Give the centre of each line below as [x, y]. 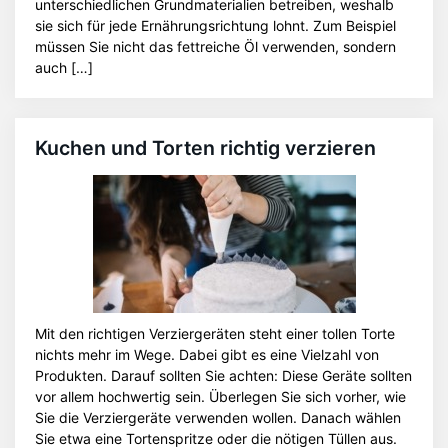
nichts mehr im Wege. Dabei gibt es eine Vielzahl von [207, 354]
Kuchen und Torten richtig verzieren [205, 148]
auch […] [64, 67]
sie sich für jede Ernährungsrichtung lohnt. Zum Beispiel [215, 25]
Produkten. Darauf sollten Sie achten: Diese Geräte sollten [223, 375]
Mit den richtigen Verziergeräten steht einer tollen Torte [215, 333]
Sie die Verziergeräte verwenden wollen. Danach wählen [218, 417]
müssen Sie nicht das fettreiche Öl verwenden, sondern [215, 46]
